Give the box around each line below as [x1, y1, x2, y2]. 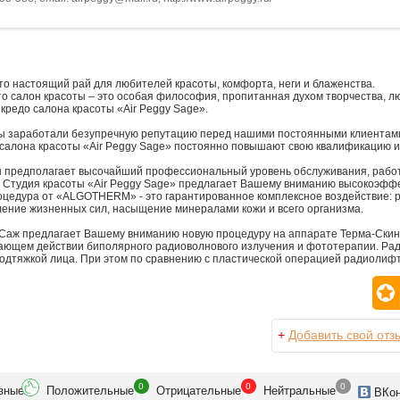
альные [295, 383, 336, 397]
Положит [46, 383, 94, 397]
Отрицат [155, 383, 201, 397]
